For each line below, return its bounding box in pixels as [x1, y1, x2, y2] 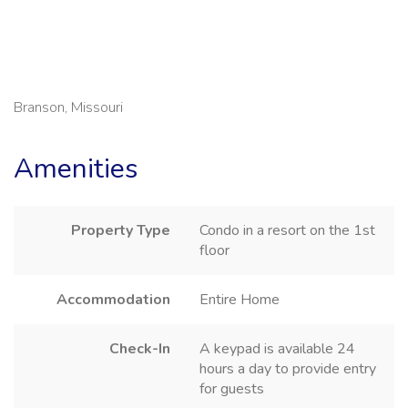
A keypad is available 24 [199, 338, 355, 359]
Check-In [109, 338, 170, 359]
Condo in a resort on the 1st [199, 219, 375, 240]
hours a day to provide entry [199, 358, 376, 379]
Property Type [71, 219, 170, 240]
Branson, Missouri [14, 97, 123, 117]
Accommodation [56, 289, 170, 310]
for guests [199, 378, 264, 399]
